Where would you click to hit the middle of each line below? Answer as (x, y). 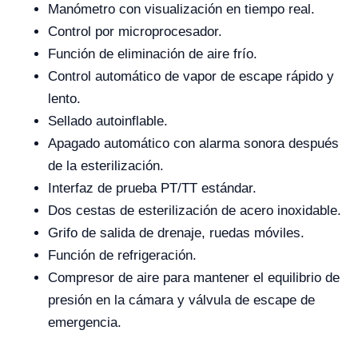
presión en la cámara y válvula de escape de (181, 300)
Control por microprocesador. (135, 32)
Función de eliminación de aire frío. (153, 54)
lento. (64, 99)
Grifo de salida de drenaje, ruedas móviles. (176, 233)
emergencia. (85, 322)
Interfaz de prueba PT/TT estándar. (152, 188)
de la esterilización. (106, 166)
